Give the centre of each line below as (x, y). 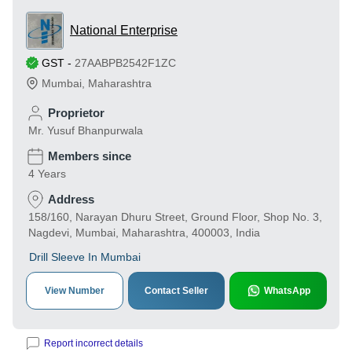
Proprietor (76, 113)
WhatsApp (287, 291)
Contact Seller (176, 291)
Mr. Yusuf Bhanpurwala (86, 130)
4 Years (47, 174)
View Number (74, 291)
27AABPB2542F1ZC (125, 63)
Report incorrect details (93, 343)
